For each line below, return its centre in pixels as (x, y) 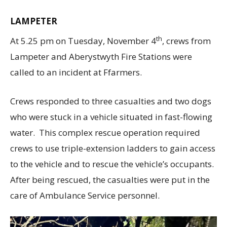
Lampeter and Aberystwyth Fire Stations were (101, 57)
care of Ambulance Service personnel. (85, 196)
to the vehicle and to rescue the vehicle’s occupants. (113, 164)
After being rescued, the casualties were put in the (110, 180)
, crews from (186, 41)
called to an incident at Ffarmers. (76, 72)
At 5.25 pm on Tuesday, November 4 (83, 41)
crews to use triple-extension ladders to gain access (113, 148)
